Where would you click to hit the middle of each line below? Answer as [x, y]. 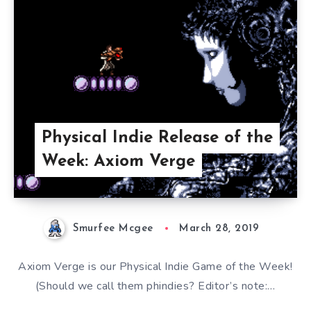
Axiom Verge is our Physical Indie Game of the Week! [155, 267]
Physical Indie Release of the [157, 138]
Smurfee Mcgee [113, 229]
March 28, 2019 [219, 229]
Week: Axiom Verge [118, 162]
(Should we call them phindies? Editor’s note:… [155, 286]
